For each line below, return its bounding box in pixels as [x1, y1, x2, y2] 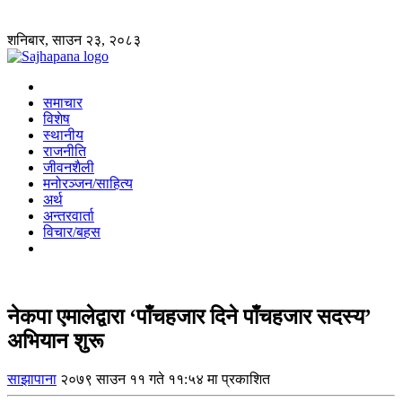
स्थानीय [43, 127, 83, 143]
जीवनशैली [43, 160, 94, 175]
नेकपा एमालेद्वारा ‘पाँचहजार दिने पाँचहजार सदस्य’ [7, 304, 371, 328]
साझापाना [7, 371, 57, 387]
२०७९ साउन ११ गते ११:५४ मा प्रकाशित [60, 371, 270, 387]
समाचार [43, 95, 83, 110]
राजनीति [43, 144, 86, 159]
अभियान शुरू [7, 328, 104, 353]
